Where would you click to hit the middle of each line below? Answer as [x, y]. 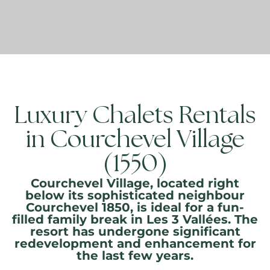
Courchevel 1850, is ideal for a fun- [135, 207]
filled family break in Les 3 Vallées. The [135, 219]
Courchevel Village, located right [135, 183]
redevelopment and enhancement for [135, 243]
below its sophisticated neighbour [135, 195]
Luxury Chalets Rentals [135, 117]
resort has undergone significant [135, 231]
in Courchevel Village [135, 141]
